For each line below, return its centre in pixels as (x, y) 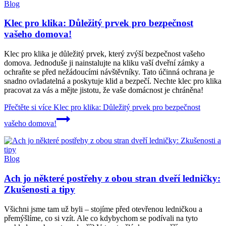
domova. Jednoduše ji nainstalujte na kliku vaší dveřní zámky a (104, 63)
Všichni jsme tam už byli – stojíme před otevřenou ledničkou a (103, 209)
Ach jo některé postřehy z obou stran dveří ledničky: (112, 178)
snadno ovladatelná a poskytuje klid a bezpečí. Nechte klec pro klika (113, 81)
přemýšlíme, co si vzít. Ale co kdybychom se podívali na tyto (101, 218)
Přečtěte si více (28, 107)
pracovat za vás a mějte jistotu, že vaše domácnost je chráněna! (104, 90)
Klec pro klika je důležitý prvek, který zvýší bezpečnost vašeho (104, 54)
